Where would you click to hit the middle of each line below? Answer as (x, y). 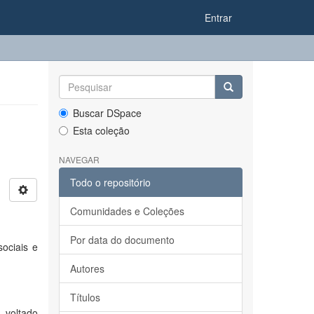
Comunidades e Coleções (127, 211)
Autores (87, 268)
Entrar (218, 18)
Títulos (85, 297)
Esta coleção (101, 130)
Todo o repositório (110, 182)
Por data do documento (122, 240)
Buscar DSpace (107, 113)
